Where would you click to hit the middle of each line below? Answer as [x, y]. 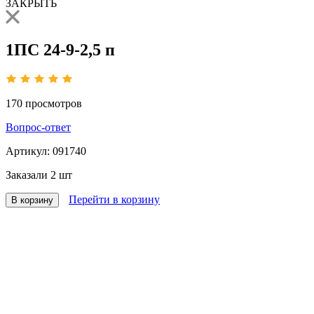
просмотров [54, 104]
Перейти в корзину [114, 200]
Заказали [28, 175]
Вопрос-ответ [38, 128]
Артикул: [29, 151]
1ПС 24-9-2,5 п [60, 50]
